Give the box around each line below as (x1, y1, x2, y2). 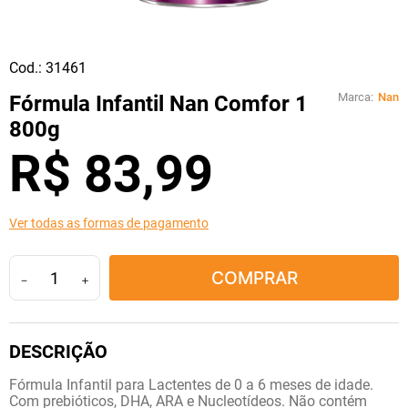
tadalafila (36, 9, 87, 26)
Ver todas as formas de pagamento (9, 216, 209, 231)
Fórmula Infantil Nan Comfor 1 (9, 91, 308, 117)
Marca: (338, 90, 373, 105)
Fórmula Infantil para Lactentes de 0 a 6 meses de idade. (9, 376, 373, 394)
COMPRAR (210, 267, 298, 290)
